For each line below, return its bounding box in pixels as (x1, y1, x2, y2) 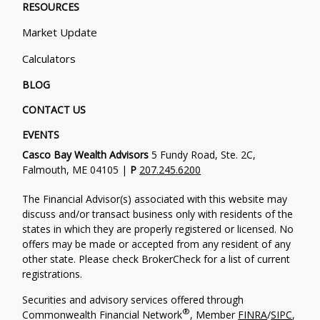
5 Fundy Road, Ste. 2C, (149, 147, 256, 161)
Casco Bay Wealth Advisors (22, 147, 149, 161)
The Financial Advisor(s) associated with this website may (22, 191, 288, 206)
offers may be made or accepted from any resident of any (22, 236, 291, 251)
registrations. (22, 266, 83, 281)
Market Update (22, 24, 98, 39)
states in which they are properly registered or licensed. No (22, 221, 294, 236)
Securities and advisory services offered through (22, 292, 244, 306)
